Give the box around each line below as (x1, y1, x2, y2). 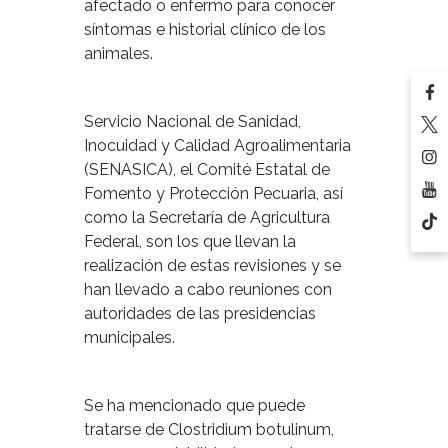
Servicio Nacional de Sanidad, (84, 112, 301, 132)
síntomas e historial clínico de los (84, 20, 326, 40)
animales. (84, 44, 153, 64)
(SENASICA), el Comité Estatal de (84, 160, 330, 180)
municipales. (84, 328, 175, 348)
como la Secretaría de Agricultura (84, 208, 330, 228)
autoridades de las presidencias (84, 304, 316, 324)
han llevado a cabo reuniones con (84, 280, 332, 300)
